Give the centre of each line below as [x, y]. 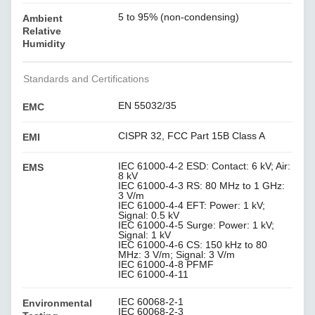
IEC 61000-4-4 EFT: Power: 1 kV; [192, 206]
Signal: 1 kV [145, 235]
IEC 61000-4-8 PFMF [166, 265]
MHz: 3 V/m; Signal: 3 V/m [177, 255]
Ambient [43, 19]
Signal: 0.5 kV [149, 216]
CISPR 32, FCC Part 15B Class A [192, 136]
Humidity [44, 44]
